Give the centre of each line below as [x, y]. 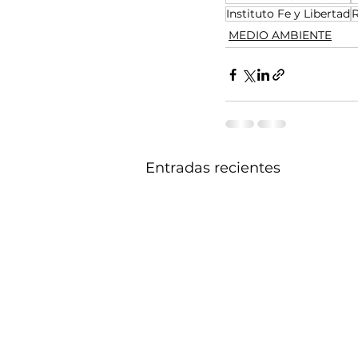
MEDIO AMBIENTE [280, 36]
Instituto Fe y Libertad [288, 14]
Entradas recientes [213, 168]
